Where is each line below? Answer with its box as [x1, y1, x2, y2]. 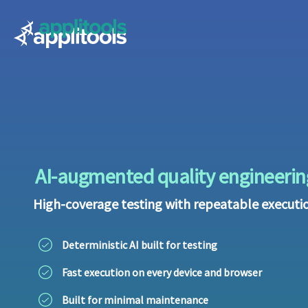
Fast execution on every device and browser [61, 265, 262, 279]
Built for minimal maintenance [61, 293, 208, 307]
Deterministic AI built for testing [61, 238, 217, 252]
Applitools [20, 27, 72, 42]
